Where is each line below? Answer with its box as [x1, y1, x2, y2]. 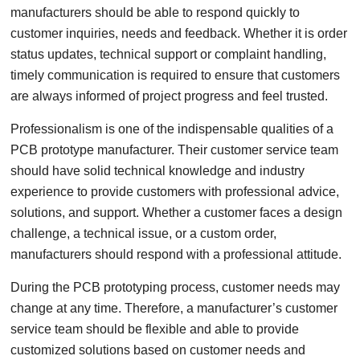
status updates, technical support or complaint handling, [10, 47, 327, 61]
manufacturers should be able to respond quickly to [10, 6, 301, 19]
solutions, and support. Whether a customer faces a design [10, 206, 343, 219]
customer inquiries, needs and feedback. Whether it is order [10, 27, 348, 40]
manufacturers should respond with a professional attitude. [10, 247, 342, 261]
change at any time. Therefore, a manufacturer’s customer [10, 301, 338, 315]
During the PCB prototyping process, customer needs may [10, 280, 341, 294]
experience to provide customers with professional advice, [10, 185, 340, 198]
